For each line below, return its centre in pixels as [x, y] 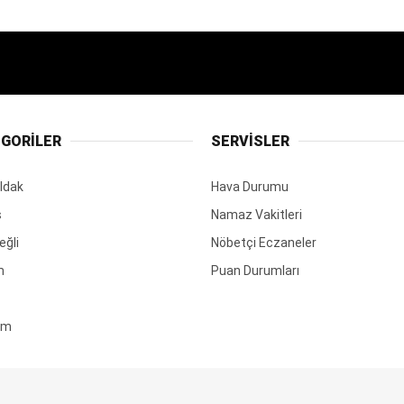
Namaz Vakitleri [257, 214]
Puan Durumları [255, 270]
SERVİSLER [250, 141]
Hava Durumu [250, 186]
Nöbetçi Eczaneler [264, 242]
